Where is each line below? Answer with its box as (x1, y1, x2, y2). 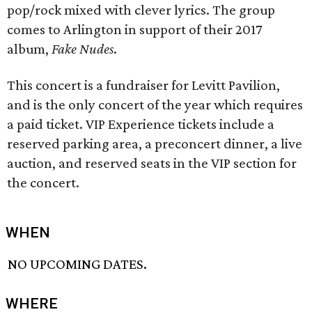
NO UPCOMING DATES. (8, 256, 148, 273)
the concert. (7, 174, 79, 191)
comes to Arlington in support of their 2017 (7, 21, 263, 38)
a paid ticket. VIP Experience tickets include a (7, 116, 274, 132)
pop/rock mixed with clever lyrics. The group (7, 1, 275, 18)
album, (7, 40, 52, 57)
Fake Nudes (52, 40, 114, 57)
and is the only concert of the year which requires (7, 96, 303, 113)
